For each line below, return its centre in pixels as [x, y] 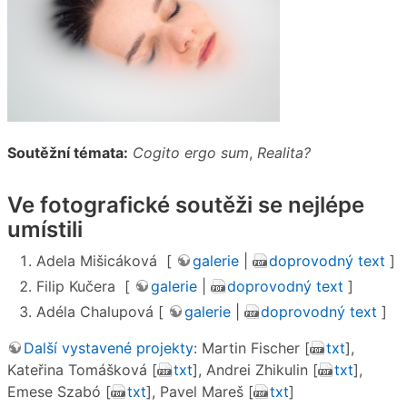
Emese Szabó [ [59, 392]
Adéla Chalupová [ [102, 312]
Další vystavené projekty [109, 348]
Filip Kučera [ [85, 287]
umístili [45, 229]
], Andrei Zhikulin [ [255, 370]
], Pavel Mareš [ [200, 392]
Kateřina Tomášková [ [82, 370]
